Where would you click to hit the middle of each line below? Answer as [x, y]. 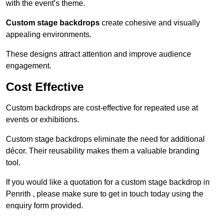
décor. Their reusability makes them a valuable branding [103, 151]
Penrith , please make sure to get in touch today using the [105, 194]
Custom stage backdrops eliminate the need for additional [105, 139]
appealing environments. [49, 35]
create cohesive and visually [150, 23]
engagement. [29, 66]
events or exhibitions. [43, 120]
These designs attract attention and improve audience [99, 54]
